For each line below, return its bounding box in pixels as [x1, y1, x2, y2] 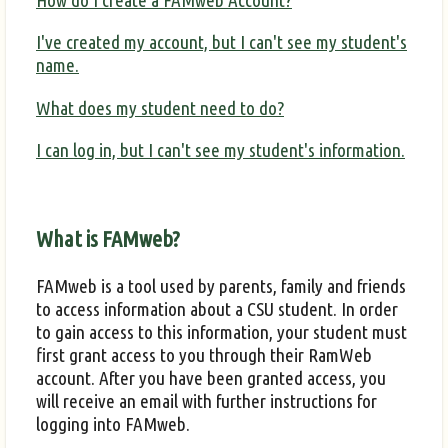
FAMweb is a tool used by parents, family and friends [36, 274, 406, 297]
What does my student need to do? [36, 96, 284, 119]
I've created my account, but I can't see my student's [36, 31, 407, 54]
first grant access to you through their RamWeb [36, 343, 372, 366]
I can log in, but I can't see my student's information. [36, 138, 405, 161]
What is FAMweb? [36, 226, 180, 252]
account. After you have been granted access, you [36, 366, 386, 389]
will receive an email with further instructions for [36, 389, 377, 412]
